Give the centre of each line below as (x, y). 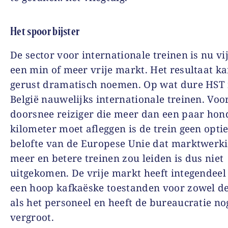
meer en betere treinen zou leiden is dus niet (117, 158)
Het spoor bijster (45, 31)
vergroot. (32, 217)
